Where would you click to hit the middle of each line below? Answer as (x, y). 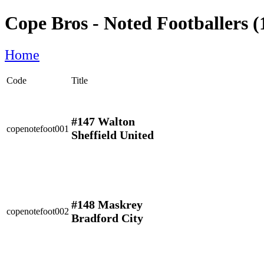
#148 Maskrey (107, 205)
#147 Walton (103, 122)
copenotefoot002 (38, 211)
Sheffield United (113, 135)
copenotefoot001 (38, 128)
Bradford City (107, 218)
